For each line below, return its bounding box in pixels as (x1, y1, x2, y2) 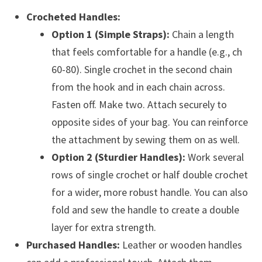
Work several (185, 150, 244, 164)
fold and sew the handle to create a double (51, 203, 239, 217)
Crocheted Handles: (26, 10, 120, 24)
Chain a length (169, 27, 234, 42)
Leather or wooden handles (119, 238, 242, 252)
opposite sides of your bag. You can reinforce (51, 115, 248, 129)
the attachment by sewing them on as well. (51, 133, 240, 147)
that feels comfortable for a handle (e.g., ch (51, 45, 242, 59)
